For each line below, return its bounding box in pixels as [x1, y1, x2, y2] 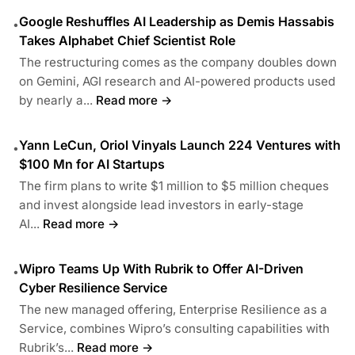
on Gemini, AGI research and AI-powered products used [19, 73, 335, 89]
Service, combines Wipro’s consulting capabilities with [19, 320, 330, 336]
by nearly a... [19, 92, 93, 108]
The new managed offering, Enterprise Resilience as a [19, 301, 327, 317]
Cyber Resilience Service [19, 279, 167, 296]
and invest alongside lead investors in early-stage [19, 197, 303, 212]
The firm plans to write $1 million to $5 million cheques [19, 177, 329, 193]
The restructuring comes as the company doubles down [19, 54, 337, 70]
